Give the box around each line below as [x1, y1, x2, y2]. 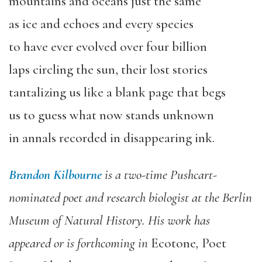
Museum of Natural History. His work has [9, 212, 210, 229]
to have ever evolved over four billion [9, 39, 207, 55]
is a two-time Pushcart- [102, 167, 217, 183]
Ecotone [151, 235, 196, 251]
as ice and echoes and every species [9, 16, 194, 32]
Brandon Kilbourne [9, 167, 102, 183]
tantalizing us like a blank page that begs [9, 84, 226, 101]
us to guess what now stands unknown [9, 107, 214, 123]
